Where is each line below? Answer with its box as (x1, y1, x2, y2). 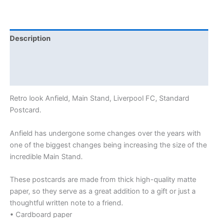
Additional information (10, 53, 87, 62)
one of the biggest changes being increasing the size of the (10, 140, 207, 149)
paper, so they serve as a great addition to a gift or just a (10, 186, 196, 196)
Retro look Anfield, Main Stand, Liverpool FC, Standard (10, 94, 189, 103)
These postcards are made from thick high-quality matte (10, 175, 196, 184)
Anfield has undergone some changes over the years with (10, 128, 201, 138)
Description (10, 34, 51, 43)
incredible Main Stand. (10, 152, 83, 161)
